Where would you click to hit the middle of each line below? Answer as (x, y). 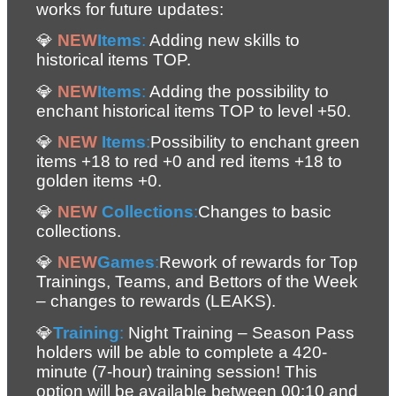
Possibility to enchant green (255, 141)
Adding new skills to (223, 41)
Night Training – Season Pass (241, 332)
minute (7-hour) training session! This (177, 371)
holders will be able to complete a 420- (182, 352)
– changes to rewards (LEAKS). (158, 301)
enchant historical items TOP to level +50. (194, 110)
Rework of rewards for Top (259, 263)
